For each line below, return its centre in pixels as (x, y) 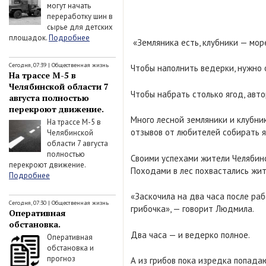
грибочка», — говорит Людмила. (192, 209)
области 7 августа (77, 143)
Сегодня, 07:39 (28, 65)
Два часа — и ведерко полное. (190, 235)
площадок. (29, 37)
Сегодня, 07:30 (28, 203)
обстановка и (70, 248)
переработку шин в (80, 16)
